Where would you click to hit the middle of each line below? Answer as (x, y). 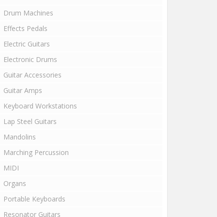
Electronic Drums (30, 59)
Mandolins (20, 137)
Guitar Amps (23, 90)
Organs (15, 183)
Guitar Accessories (32, 75)
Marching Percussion (36, 152)
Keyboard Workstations (40, 106)
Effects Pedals (25, 28)
